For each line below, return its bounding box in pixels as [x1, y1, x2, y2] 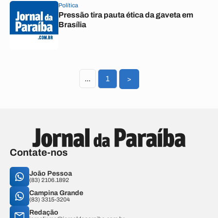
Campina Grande [29, 189, 83, 197]
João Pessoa [29, 170, 72, 177]
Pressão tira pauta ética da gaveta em [58, 11, 193, 19]
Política [58, 2, 78, 9]
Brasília [58, 20, 86, 29]
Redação [29, 209, 58, 216]
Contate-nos [10, 147, 68, 158]
